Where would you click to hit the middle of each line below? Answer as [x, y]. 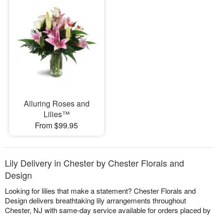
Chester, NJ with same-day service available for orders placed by [108, 210]
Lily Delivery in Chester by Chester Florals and [94, 163]
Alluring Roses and [56, 104]
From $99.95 [57, 125]
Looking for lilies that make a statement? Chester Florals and [100, 191]
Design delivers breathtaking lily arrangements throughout [95, 201]
